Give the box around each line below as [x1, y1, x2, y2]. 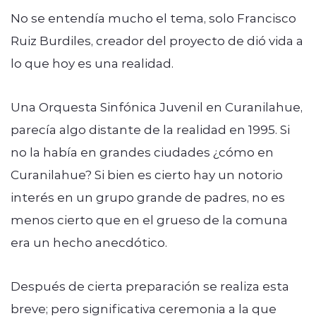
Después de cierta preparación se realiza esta [11, 277, 289, 293]
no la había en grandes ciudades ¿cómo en [11, 143, 274, 159]
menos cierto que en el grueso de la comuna [11, 211, 288, 227]
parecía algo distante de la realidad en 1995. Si [11, 121, 290, 137]
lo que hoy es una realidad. [11, 54, 174, 71]
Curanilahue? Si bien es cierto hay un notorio [11, 166, 283, 182]
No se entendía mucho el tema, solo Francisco [11, 9, 296, 25]
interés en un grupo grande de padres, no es [11, 188, 285, 205]
